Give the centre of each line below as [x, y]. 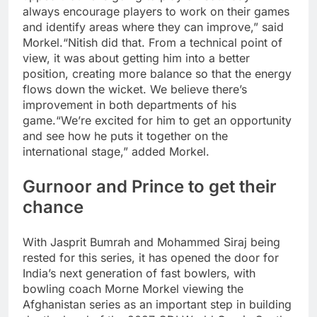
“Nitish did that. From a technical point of [173, 43]
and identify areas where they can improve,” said [153, 27]
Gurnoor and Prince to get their [150, 187]
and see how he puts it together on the [125, 136]
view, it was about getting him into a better [136, 58]
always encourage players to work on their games [156, 12]
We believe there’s [198, 90]
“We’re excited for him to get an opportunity [174, 121]
